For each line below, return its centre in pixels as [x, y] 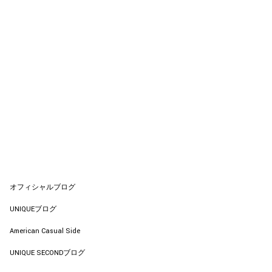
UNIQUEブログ [33, 209]
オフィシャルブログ [42, 187]
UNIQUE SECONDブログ [47, 253]
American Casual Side [45, 231]
